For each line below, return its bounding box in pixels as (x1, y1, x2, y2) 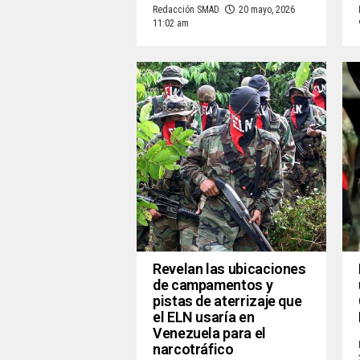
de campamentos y (153, 276, 273, 294)
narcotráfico (153, 341, 234, 358)
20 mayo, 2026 (239, 4, 295, 16)
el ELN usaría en (153, 309, 255, 326)
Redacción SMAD (153, 4, 219, 16)
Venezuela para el (153, 325, 266, 342)
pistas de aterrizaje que (153, 292, 302, 310)
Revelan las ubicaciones (153, 260, 306, 278)
